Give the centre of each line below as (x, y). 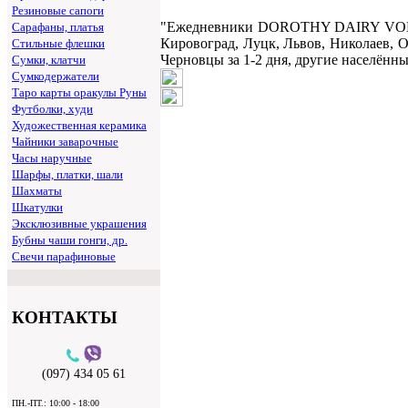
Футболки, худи (52, 109)
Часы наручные (52, 158)
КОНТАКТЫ (65, 318)
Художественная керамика (79, 126)
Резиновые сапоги (58, 11)
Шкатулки (37, 208)
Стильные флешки (58, 44)
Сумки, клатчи (49, 60)
